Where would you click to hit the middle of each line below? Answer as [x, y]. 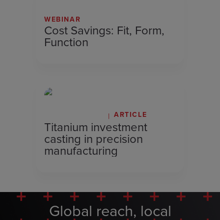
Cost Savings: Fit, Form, [104, 30]
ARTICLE [131, 115]
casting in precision [94, 139]
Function [66, 42]
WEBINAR [63, 19]
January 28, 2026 [74, 116]
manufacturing [81, 151]
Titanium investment [96, 127]
